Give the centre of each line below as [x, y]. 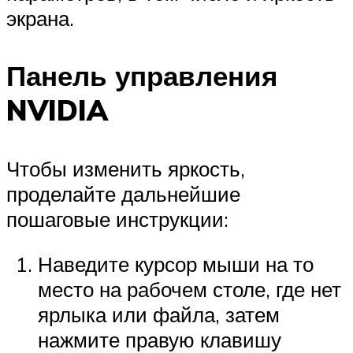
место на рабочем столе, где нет [190, 290]
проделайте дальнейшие [123, 193]
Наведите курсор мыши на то [176, 264]
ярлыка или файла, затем [159, 315]
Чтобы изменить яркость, [126, 168]
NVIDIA [57, 111]
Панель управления [142, 76]
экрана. [40, 19]
